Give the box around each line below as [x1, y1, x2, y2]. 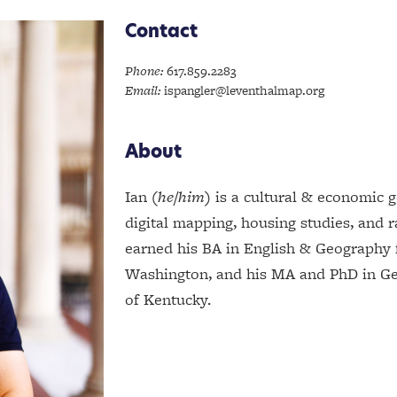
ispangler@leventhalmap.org [164, 81, 324, 99]
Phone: [125, 61, 163, 80]
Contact [125, 19, 198, 43]
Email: [125, 81, 160, 99]
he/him [158, 185, 205, 207]
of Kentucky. [125, 288, 211, 310]
